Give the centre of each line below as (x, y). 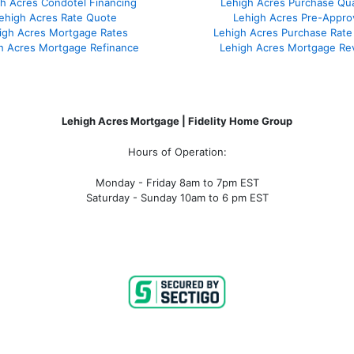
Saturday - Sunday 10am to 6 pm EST (177, 198)
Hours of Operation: (177, 152)
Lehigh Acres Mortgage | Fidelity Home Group (177, 121)
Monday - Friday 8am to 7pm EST (177, 183)
